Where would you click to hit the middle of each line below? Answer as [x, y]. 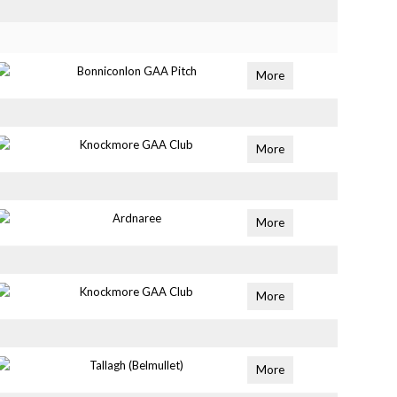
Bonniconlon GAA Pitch [136, 71]
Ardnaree [136, 218]
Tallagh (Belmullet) [137, 365]
